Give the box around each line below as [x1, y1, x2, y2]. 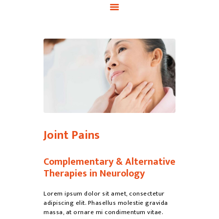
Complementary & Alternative [44, 153, 175, 171]
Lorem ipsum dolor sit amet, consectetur [44, 188, 165, 199]
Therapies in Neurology [44, 165, 145, 182]
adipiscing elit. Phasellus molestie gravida [44, 197, 168, 208]
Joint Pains [44, 126, 100, 146]
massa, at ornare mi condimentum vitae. [44, 206, 163, 218]
